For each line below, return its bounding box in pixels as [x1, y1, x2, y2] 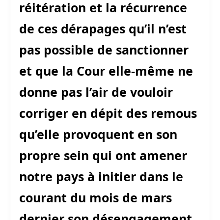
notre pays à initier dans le [19, 168, 183, 185]
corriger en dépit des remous [19, 105, 197, 122]
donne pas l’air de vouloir [19, 83, 173, 101]
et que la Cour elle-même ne [19, 62, 193, 80]
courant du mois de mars [19, 189, 172, 206]
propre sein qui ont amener [19, 147, 187, 164]
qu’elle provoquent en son [19, 126, 177, 143]
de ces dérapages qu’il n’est [19, 20, 187, 37]
